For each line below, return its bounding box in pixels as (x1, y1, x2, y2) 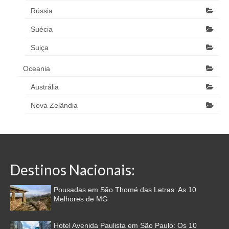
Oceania (23, 64, 50, 73)
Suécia (31, 25, 53, 33)
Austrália (31, 83, 59, 91)
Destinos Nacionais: (10, 161, 135, 178)
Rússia (31, 7, 53, 15)
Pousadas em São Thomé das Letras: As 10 (54, 186, 196, 194)
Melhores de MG (54, 195, 108, 203)
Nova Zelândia (31, 101, 78, 109)
